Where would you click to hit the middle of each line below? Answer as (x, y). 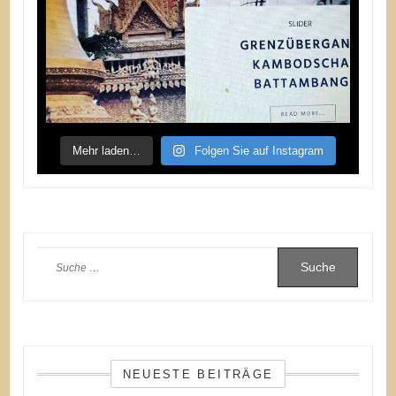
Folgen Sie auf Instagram (259, 150)
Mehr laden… (106, 150)
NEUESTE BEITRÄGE (198, 374)
